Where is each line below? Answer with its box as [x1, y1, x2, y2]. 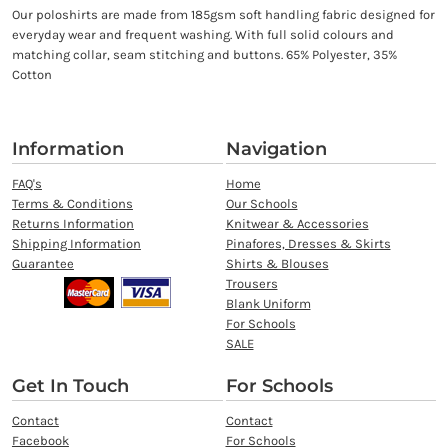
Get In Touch [11, 375, 129, 398]
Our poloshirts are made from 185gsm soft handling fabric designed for [11, 7, 435, 23]
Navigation [225, 138, 327, 161]
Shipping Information [11, 236, 141, 252]
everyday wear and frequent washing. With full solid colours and [11, 27, 394, 43]
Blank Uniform [225, 296, 311, 312]
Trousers [225, 276, 278, 292]
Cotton [11, 67, 52, 83]
